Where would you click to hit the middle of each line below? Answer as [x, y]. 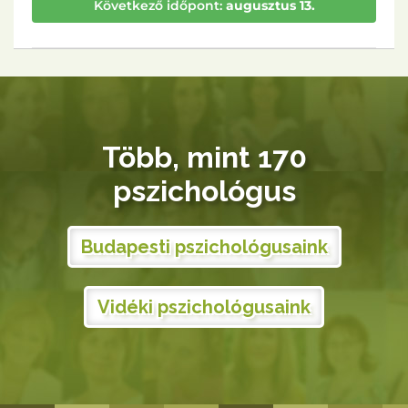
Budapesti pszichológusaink [204, 247]
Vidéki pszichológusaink [204, 307]
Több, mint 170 [204, 157]
